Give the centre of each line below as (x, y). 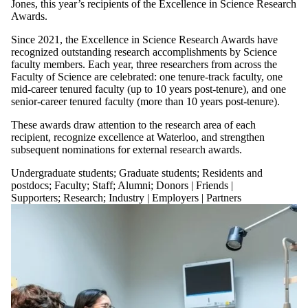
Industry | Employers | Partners (175, 197)
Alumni (134, 185)
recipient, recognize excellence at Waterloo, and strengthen (138, 137)
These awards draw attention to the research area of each (133, 124)
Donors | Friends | (195, 185)
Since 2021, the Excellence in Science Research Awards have (144, 39)
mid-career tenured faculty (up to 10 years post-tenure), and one (148, 89)
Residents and (232, 173)
